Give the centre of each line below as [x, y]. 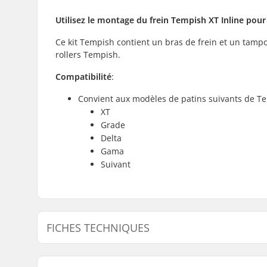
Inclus [238, 256]
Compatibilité [83, 76]
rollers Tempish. [88, 54]
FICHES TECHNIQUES [98, 227]
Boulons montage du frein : [119, 256]
